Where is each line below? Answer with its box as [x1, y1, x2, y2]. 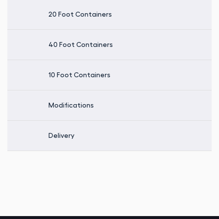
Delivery [48, 131, 74, 139]
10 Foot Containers [48, 71, 110, 78]
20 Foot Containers [48, 10, 112, 18]
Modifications [48, 101, 94, 109]
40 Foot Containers [48, 41, 113, 48]
